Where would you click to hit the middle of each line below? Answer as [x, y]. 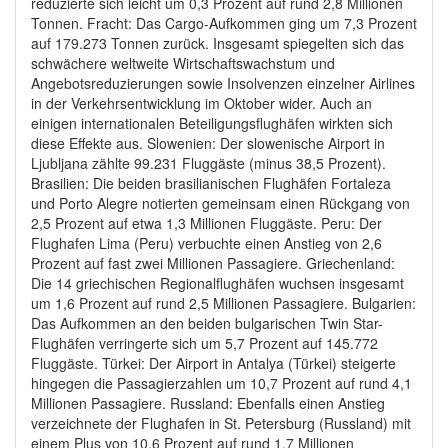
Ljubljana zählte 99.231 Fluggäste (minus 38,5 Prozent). [208, 163]
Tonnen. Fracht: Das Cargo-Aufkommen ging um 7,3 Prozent [224, 23]
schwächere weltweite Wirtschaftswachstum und [183, 63]
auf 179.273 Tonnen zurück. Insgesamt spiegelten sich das [217, 43]
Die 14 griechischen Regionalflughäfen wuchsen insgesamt [217, 283]
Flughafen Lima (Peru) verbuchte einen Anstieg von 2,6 [206, 243]
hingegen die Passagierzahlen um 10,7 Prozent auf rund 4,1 [221, 383]
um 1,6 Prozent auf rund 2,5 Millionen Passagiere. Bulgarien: [223, 303]
